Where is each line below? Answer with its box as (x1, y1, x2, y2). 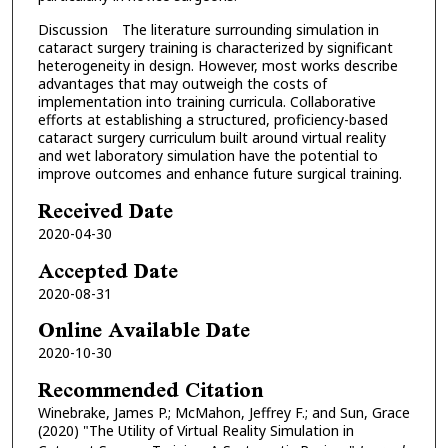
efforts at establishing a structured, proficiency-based (37, 110, 388, 130)
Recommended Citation (37, 364, 263, 414)
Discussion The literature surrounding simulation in (37, 20, 379, 40)
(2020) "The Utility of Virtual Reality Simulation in (37, 420, 354, 440)
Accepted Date (37, 245, 178, 295)
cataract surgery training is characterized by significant (37, 38, 393, 58)
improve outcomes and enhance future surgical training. (37, 164, 402, 184)
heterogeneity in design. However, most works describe (37, 56, 398, 76)
